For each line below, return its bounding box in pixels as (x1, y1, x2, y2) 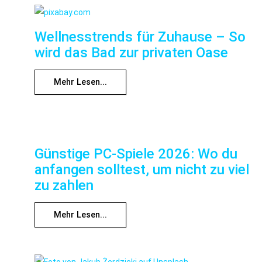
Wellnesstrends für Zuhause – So (35, 29, 246, 46)
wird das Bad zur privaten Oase (35, 44, 228, 61)
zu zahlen (35, 177, 94, 194)
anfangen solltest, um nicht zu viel (35, 161, 249, 178)
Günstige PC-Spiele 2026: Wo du (35, 145, 237, 162)
